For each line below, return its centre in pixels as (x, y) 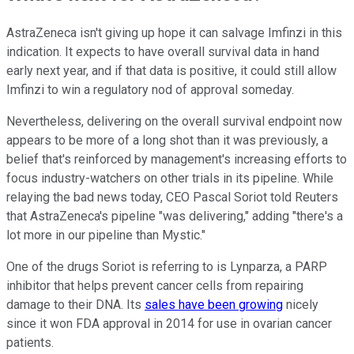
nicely (301, 305)
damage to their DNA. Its (75, 305)
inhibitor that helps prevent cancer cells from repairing (155, 286)
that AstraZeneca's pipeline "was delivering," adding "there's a (175, 217)
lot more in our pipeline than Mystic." (106, 235)
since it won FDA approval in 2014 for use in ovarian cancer (169, 324)
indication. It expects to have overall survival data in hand (163, 52)
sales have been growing (214, 305)
